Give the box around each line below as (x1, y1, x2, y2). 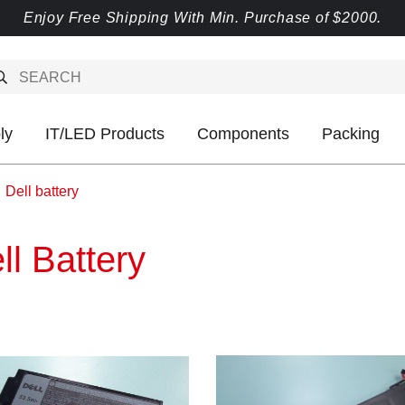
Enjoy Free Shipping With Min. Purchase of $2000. (23, 10, 382, 25)
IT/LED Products (45, 125, 165, 143)
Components (197, 125, 289, 143)
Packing (322, 125, 380, 143)
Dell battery (5, 184, 79, 199)
